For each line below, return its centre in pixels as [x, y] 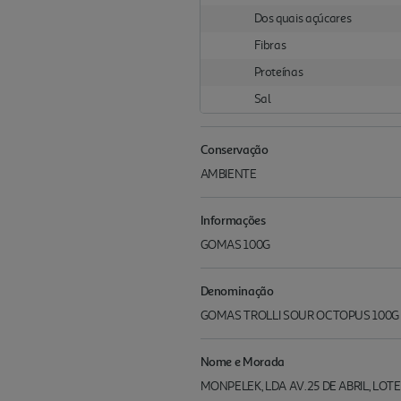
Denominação [237, 291]
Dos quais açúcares [303, 19]
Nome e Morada [242, 362]
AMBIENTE [228, 175]
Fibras [270, 46]
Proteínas [278, 73]
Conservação [234, 149]
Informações [233, 220]
